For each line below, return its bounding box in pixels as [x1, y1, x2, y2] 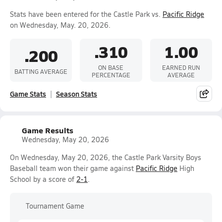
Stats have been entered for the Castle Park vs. [10, 9, 163, 19]
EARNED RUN [162, 63, 200, 71]
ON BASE [98, 63, 124, 71]
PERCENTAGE [91, 71, 130, 79]
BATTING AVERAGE [14, 67, 68, 75]
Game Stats [10, 89, 46, 99]
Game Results [22, 124, 73, 136]
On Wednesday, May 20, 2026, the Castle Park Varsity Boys [10, 153, 201, 162]
